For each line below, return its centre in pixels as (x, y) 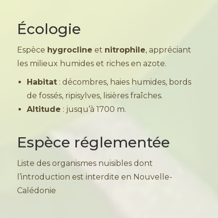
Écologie (49, 29)
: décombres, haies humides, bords (124, 82)
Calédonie (36, 191)
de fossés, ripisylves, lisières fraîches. (95, 96)
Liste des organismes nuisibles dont (85, 163)
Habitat (42, 82)
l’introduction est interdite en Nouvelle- (95, 177)
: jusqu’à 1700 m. (93, 109)
